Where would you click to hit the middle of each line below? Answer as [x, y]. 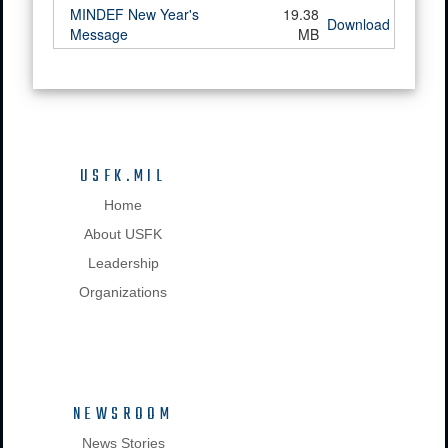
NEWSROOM [123, 415]
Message [99, 34]
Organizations [123, 292]
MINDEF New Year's [134, 14]
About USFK [123, 234]
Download [358, 24]
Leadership [123, 263]
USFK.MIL [123, 177]
